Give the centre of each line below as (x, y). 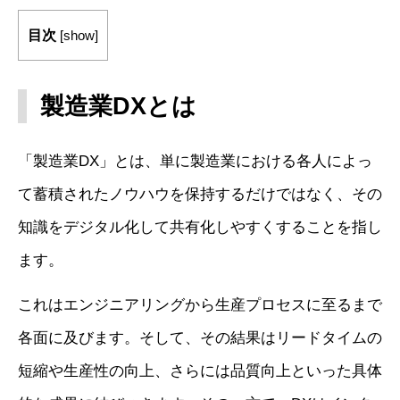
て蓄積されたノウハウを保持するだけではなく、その (200, 194)
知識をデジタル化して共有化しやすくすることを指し (200, 227)
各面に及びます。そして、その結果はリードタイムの (200, 337)
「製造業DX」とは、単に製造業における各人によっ (195, 161)
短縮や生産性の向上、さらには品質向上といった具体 (200, 371)
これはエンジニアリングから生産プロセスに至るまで (200, 304)
